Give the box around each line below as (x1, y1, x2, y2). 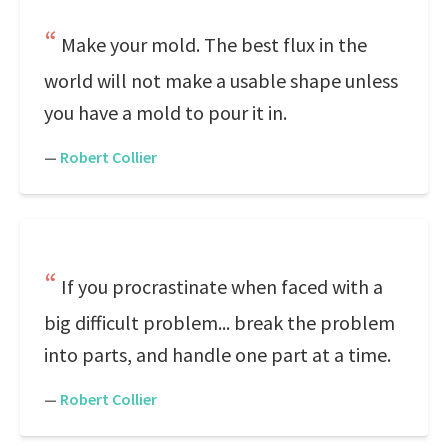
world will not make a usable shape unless (44, 68, 398, 93)
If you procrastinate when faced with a (61, 274, 383, 299)
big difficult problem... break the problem (44, 310, 395, 335)
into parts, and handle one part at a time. (44, 342, 391, 367)
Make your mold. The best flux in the (61, 32, 367, 57)
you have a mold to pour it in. (44, 100, 287, 125)
